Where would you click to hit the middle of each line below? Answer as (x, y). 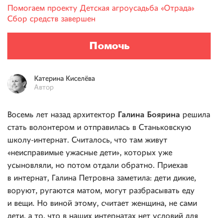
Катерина (49, 79)
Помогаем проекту (44, 9)
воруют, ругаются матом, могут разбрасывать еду (101, 191)
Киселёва (80, 79)
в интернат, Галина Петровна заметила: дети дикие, (102, 178)
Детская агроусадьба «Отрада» (137, 9)
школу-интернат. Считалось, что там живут (87, 140)
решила (195, 115)
